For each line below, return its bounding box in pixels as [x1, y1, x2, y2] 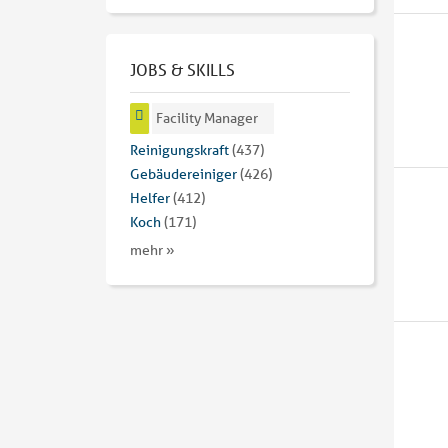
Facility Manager [156, 109, 259, 128]
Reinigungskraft [130, 141, 229, 160]
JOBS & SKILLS [130, 59, 235, 81]
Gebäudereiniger [130, 165, 237, 184]
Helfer [130, 189, 170, 208]
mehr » [130, 241, 175, 260]
